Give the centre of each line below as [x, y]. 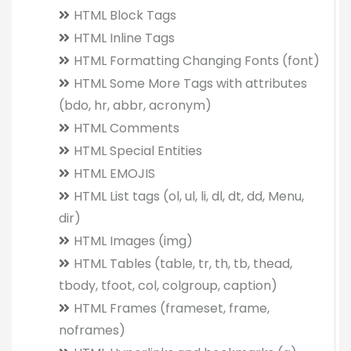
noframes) [92, 330]
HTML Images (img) [133, 241]
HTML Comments [127, 128]
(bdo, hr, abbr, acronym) [135, 105]
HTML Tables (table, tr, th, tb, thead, [183, 264]
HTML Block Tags [125, 15]
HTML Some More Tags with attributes [190, 83]
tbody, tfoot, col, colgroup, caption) [168, 286]
